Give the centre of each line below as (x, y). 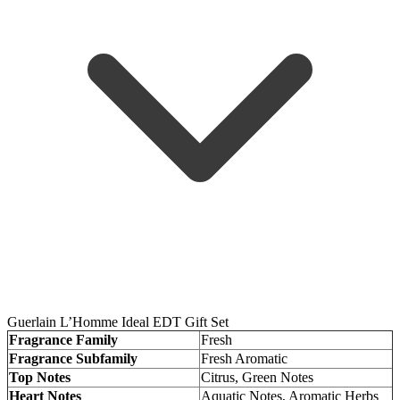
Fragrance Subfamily (73, 358)
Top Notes (40, 377)
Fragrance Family (63, 339)
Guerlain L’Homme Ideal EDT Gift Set (118, 321)
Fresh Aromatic (244, 358)
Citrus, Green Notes (257, 377)
